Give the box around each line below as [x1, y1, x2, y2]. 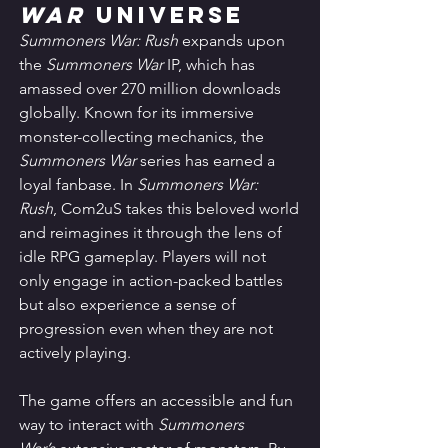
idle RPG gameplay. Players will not [19, 247, 270, 267]
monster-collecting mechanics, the [19, 127, 268, 147]
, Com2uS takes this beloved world [53, 199, 303, 219]
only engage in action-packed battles [19, 271, 287, 291]
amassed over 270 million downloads [19, 79, 285, 99]
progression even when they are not [19, 319, 277, 339]
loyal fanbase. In [19, 175, 137, 195]
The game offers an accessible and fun [19, 391, 297, 411]
